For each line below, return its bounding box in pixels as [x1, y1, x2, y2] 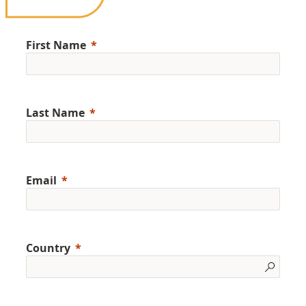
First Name [26, 37, 86, 53]
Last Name [26, 105, 85, 120]
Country [26, 240, 70, 255]
